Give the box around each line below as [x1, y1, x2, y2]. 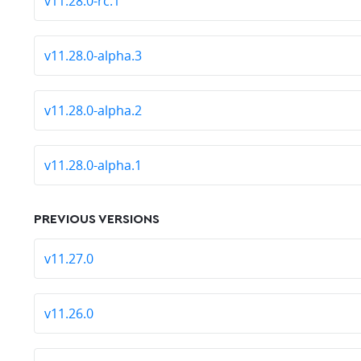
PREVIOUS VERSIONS [34, 213, 160, 226]
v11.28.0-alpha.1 [44, 156, 142, 174]
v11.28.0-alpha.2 [44, 102, 142, 119]
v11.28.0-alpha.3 [44, 47, 142, 64]
